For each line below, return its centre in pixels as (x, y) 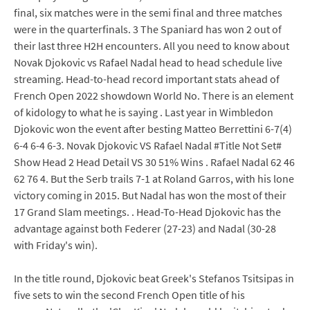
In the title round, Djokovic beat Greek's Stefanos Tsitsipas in (154, 278)
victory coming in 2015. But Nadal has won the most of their (150, 195)
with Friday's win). (56, 245)
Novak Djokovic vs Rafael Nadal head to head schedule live (148, 62)
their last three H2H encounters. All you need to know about (152, 46)
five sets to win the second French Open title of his (129, 295)
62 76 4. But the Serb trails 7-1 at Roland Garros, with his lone (154, 179)
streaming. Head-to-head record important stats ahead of (147, 79)
